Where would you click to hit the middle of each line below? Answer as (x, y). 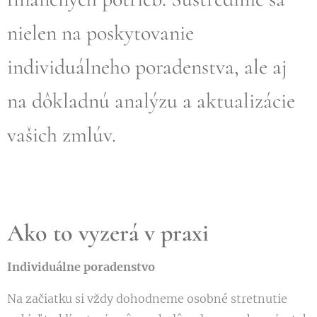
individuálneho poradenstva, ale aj (147, 67)
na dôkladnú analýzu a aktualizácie (151, 101)
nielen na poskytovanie (100, 33)
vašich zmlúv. (62, 135)
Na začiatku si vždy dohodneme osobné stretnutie (147, 299)
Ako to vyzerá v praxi (108, 233)
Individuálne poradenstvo (81, 267)
